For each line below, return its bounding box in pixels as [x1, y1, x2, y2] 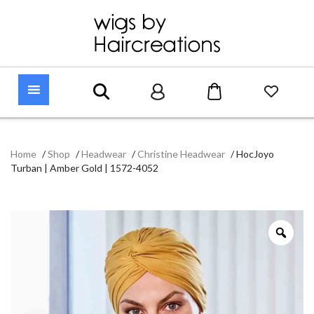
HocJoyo [236, 148, 274, 161]
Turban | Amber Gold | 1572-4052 [11, 162, 158, 175]
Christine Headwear [137, 148, 225, 161]
